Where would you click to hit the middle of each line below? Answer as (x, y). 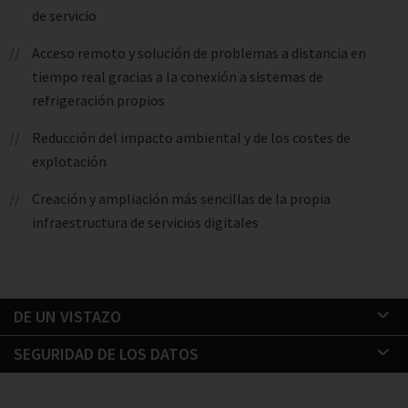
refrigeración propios (98, 100)
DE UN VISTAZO (67, 316)
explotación (69, 161)
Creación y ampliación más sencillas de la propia (181, 199)
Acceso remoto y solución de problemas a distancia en (199, 53)
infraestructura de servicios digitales (145, 222)
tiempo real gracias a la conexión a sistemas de (178, 76)
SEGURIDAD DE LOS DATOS (106, 354)
